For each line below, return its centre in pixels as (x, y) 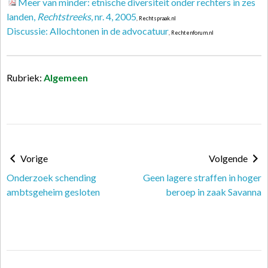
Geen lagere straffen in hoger (202, 177)
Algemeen (66, 77)
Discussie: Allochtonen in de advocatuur (88, 31)
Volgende (229, 158)
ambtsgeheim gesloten (53, 192)
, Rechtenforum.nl (191, 33)
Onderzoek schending (51, 177)
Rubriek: (25, 77)
